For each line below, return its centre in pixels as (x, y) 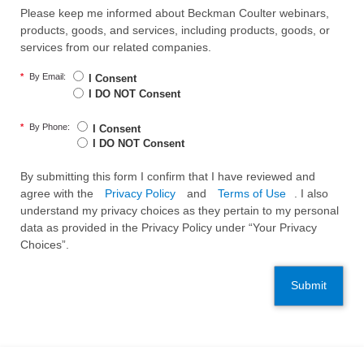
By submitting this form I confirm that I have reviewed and (168, 177)
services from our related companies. (116, 47)
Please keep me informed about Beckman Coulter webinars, (175, 13)
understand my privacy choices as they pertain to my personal (180, 211)
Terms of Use (252, 194)
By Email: (48, 76)
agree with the (58, 194)
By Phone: (50, 126)
